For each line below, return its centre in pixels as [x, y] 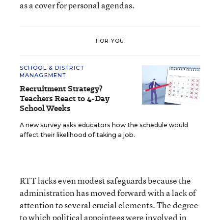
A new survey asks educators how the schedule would [104, 125]
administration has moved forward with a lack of [108, 193]
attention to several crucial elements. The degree [109, 205]
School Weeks [45, 108]
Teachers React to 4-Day [65, 98]
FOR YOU [110, 41]
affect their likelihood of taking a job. [77, 135]
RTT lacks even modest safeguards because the [105, 180]
